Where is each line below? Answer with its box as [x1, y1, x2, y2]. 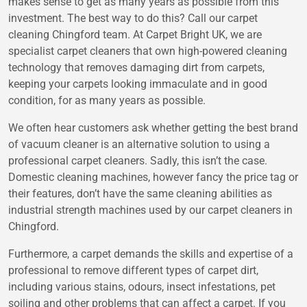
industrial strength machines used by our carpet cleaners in [8, 204, 293, 217]
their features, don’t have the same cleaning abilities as [8, 187, 272, 201]
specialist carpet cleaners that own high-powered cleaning [8, 45, 287, 58]
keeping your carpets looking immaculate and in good [8, 77, 267, 91]
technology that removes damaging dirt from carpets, [8, 61, 265, 75]
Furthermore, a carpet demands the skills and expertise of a [8, 247, 293, 261]
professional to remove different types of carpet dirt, [8, 264, 258, 278]
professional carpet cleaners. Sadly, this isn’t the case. [8, 154, 267, 168]
